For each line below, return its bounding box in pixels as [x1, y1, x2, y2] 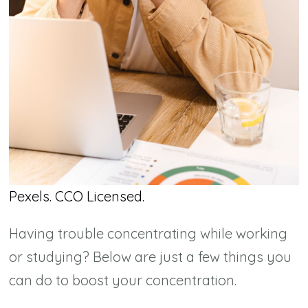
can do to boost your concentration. [9, 271, 237, 289]
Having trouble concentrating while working [9, 224, 288, 242]
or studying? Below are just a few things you [9, 247, 292, 265]
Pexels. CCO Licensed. [9, 187, 145, 205]
